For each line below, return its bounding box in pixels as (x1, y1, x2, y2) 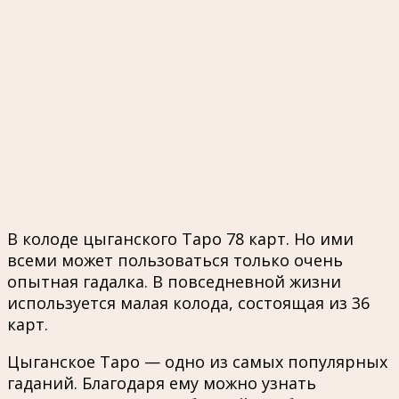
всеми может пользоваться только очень (7, 249, 343, 272)
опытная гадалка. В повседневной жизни (7, 271, 341, 293)
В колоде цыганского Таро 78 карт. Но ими (7, 228, 354, 250)
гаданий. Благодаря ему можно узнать (7, 372, 316, 395)
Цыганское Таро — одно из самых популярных (7, 351, 387, 373)
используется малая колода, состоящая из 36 (7, 292, 370, 314)
